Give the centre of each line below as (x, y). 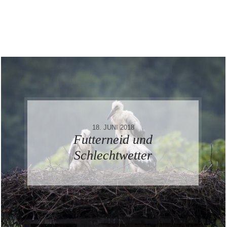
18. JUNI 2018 (113, 127)
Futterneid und (113, 139)
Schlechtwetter (113, 155)
